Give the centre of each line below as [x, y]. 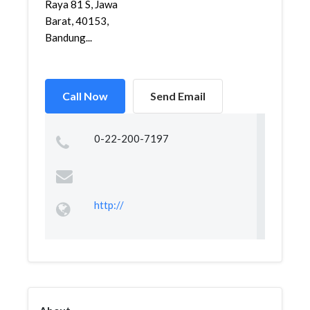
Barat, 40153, [77, 21]
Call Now [85, 96]
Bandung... [69, 37]
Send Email [178, 96]
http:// [109, 205]
